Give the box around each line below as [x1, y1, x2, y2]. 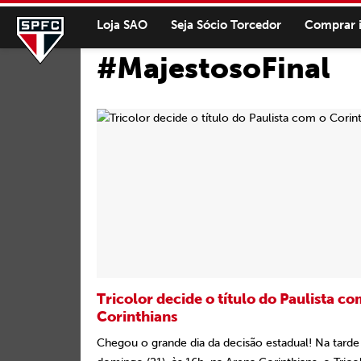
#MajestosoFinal [97, 51, 330, 85]
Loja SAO [97, 17, 147, 32]
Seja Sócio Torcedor [171, 17, 281, 32]
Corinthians [97, 308, 177, 326]
